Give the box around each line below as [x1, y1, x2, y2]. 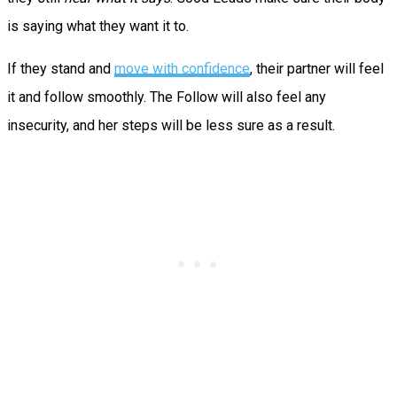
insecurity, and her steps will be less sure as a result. [7, 116, 335, 134]
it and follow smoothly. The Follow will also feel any [7, 88, 326, 105]
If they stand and [7, 59, 114, 77]
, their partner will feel [250, 59, 384, 77]
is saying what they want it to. [7, 17, 189, 35]
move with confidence [114, 59, 250, 77]
